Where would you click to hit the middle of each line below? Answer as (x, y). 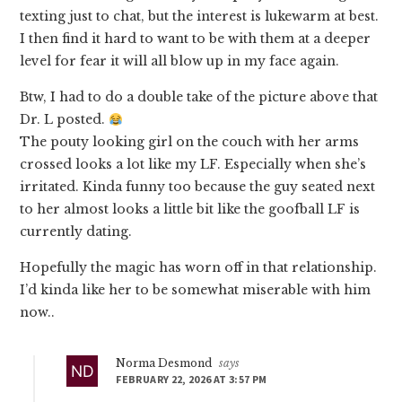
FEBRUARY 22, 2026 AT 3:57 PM (192, 380)
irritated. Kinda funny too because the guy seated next (198, 187)
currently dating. (76, 232)
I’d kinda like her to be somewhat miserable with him (196, 290)
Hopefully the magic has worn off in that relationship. (199, 268)
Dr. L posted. (65, 120)
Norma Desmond (164, 363)
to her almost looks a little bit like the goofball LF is (190, 210)
